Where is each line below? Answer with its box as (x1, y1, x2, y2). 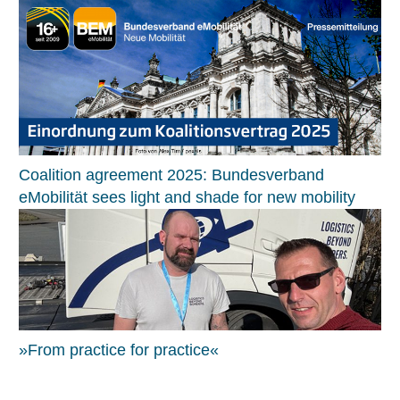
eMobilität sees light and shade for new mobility (19, 187, 355, 206)
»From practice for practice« (19, 340, 219, 359)
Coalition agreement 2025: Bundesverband (19, 165, 324, 184)
